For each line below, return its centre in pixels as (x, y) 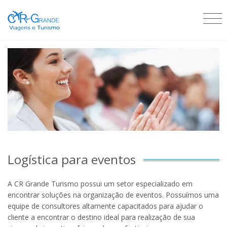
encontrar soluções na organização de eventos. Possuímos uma (113, 195)
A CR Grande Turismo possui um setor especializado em (100, 183)
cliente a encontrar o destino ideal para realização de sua (101, 217)
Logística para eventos (72, 159)
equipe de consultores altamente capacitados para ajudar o (105, 206)
